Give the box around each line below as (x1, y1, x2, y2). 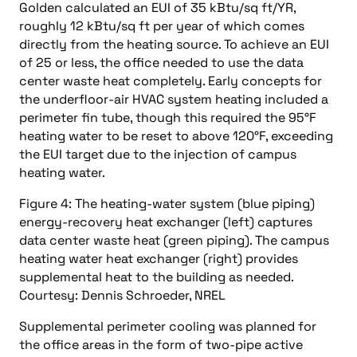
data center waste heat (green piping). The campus (19, 232, 329, 249)
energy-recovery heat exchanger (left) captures (19, 214, 312, 230)
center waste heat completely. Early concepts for (19, 73, 322, 89)
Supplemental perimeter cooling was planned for (19, 318, 316, 335)
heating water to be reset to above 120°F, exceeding (19, 127, 333, 144)
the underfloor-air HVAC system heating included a (19, 91, 328, 108)
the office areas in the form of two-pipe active (19, 336, 303, 353)
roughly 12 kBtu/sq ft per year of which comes (19, 18, 304, 34)
